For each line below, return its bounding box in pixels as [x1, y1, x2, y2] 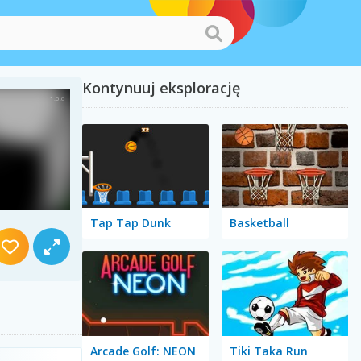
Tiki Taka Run [229, 342, 308, 359]
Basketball [229, 215, 289, 231]
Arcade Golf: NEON [89, 342, 196, 359]
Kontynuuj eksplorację [81, 78, 240, 98]
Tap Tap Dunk [89, 215, 171, 231]
